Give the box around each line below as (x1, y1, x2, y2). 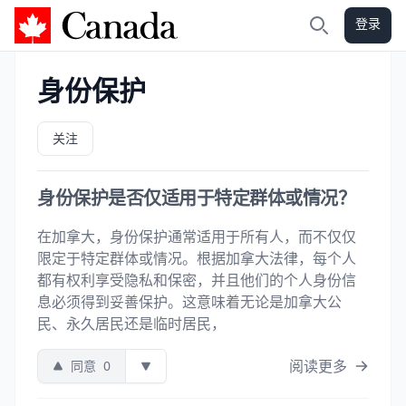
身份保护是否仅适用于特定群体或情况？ (37, 186, 355, 210)
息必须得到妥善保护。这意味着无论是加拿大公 (37, 292, 342, 312)
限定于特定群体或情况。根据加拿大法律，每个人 (37, 248, 356, 268)
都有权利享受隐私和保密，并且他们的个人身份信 (37, 270, 356, 290)
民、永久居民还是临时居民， (37, 314, 226, 333)
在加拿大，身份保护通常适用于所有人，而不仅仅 (37, 227, 356, 246)
